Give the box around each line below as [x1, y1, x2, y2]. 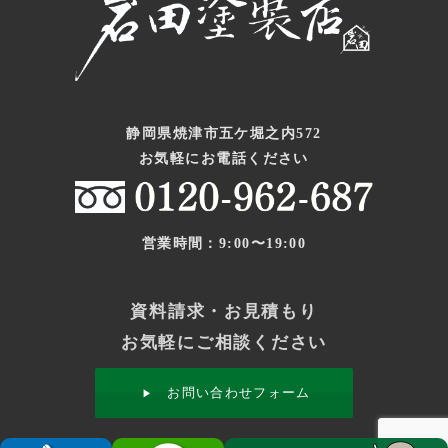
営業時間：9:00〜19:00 [141, 235, 307, 252]
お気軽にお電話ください [139, 150, 309, 167]
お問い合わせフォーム [167, 385, 311, 401]
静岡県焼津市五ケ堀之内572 [126, 125, 322, 142]
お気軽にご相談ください [120, 333, 328, 353]
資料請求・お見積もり [130, 302, 318, 322]
